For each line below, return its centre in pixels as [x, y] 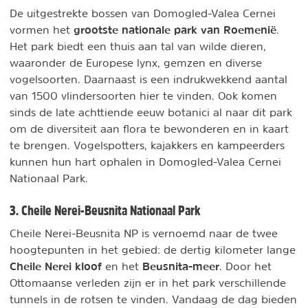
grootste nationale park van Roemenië [175, 30]
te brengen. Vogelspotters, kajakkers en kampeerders [147, 145]
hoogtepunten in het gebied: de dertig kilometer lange [153, 250]
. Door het [245, 266]
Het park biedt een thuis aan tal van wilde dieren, [138, 46]
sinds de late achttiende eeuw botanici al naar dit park [151, 112]
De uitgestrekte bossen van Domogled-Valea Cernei [143, 13]
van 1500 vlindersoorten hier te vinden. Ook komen [143, 96]
